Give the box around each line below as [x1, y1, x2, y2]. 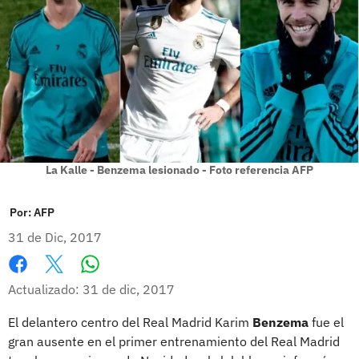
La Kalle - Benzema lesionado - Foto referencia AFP [46, 162, 313, 177]
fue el [309, 313, 344, 330]
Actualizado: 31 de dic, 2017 [8, 280, 175, 297]
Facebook [8, 272, 63, 289]
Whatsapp [89, 272, 152, 288]
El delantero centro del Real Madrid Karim [8, 313, 252, 330]
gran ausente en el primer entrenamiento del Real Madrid [8, 333, 340, 349]
